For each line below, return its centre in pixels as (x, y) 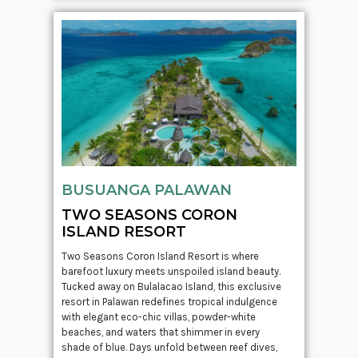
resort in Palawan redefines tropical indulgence (170, 301)
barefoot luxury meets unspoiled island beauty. (171, 271)
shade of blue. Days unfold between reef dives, (170, 347)
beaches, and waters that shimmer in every (161, 332)
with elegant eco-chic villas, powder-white (159, 316)
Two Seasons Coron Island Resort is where (161, 256)
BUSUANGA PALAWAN (147, 190)
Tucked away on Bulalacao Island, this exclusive (172, 286)
